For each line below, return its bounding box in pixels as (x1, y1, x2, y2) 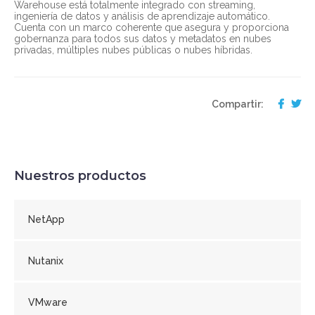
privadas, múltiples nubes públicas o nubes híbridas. (14, 44, 252, 56)
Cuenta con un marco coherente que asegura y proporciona (14, 21, 289, 33)
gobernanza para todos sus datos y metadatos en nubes (14, 32, 271, 44)
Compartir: (212, 98, 264, 110)
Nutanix (28, 255, 63, 266)
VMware (28, 296, 67, 308)
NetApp (28, 213, 65, 225)
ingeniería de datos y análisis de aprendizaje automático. (14, 10, 270, 22)
